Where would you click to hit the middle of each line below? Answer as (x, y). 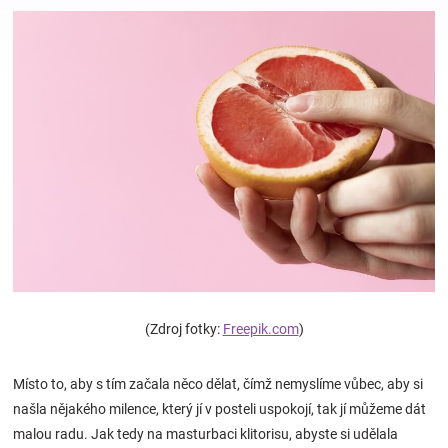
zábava (40, 154)
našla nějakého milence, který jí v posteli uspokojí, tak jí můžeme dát (219, 409)
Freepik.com (260, 329)
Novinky (42, 416)
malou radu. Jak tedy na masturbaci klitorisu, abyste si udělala (205, 434)
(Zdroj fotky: (183, 329)
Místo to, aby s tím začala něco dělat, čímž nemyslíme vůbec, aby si (218, 384)
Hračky (39, 50)
